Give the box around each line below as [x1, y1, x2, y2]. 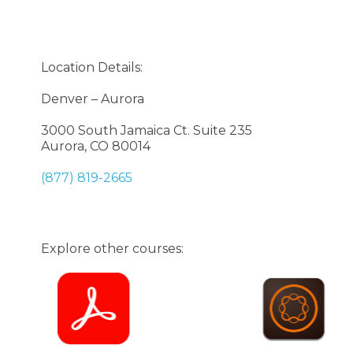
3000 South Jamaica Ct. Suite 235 [41, 122, 252, 138]
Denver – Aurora [41, 91, 144, 106]
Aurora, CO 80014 [41, 138, 150, 154]
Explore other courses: [41, 240, 184, 256]
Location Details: [41, 59, 143, 75]
